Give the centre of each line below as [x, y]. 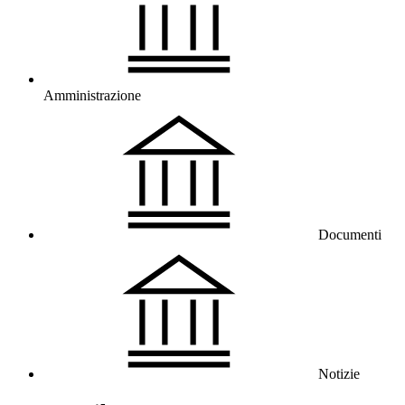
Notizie [339, 373]
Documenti [350, 234]
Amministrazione [92, 95]
